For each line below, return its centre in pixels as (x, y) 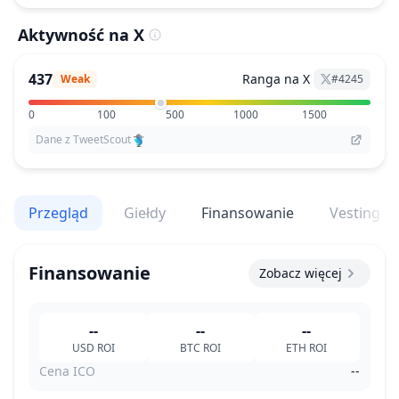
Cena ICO (67, 371)
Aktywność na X (81, 35)
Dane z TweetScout (83, 139)
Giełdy (145, 213)
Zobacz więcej (301, 273)
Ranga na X (276, 79)
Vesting (355, 213)
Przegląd (58, 213)
